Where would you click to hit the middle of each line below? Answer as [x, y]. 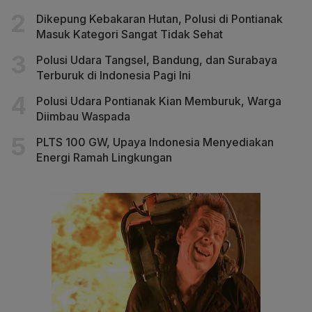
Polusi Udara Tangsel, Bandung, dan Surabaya [157, 60]
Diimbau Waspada [83, 117]
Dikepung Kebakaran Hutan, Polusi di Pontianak [159, 19]
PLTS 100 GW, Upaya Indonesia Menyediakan [155, 142]
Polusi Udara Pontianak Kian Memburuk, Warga [159, 101]
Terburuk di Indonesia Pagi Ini [114, 76]
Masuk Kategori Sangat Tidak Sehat [130, 34]
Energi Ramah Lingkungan [104, 158]
